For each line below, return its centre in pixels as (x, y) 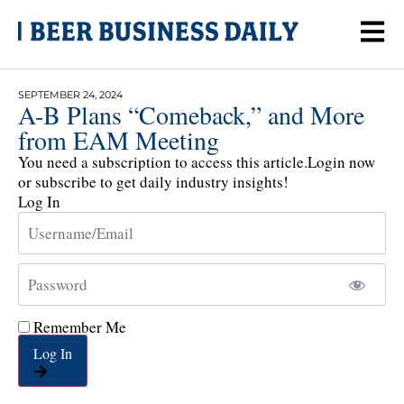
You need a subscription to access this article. (163, 162)
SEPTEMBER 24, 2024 (70, 95)
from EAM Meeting (119, 140)
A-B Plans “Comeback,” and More (191, 115)
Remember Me (78, 326)
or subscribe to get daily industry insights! (153, 182)
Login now (341, 162)
